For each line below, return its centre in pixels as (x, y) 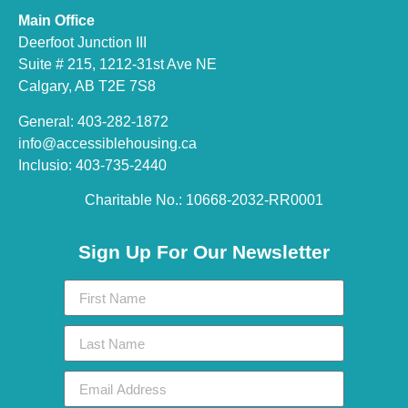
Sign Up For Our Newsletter (204, 252)
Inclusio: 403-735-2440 (92, 165)
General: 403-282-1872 (93, 121)
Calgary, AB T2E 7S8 (87, 87)
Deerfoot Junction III (82, 43)
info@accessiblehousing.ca (107, 143)
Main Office (56, 21)
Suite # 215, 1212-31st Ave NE (117, 65)
